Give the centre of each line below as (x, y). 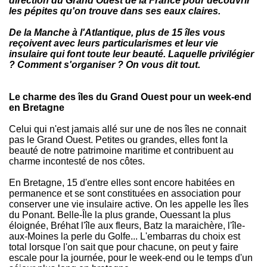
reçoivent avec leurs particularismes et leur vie (114, 43)
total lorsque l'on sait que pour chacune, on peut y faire (124, 247)
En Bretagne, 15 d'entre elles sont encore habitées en (122, 183)
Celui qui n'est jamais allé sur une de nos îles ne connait (128, 129)
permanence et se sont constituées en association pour (125, 193)
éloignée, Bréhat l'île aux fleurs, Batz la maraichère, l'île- (127, 226)
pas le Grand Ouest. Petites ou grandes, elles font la (118, 140)
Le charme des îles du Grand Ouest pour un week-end (130, 97)
